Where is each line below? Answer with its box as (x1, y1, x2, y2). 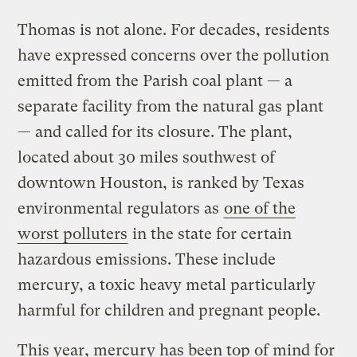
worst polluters (18, 225, 128, 244)
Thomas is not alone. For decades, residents (18, 21, 331, 40)
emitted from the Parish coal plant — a (18, 72, 293, 91)
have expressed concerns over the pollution (18, 46, 330, 65)
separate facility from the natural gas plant (18, 97, 324, 116)
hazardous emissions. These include (18, 250, 277, 269)
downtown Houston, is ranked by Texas (18, 174, 305, 193)
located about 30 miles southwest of (18, 148, 276, 167)
